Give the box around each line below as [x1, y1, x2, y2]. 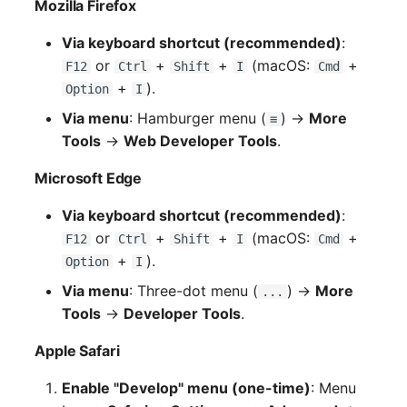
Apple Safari [35, 341, 120, 360]
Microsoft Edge [35, 168, 143, 187]
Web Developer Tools [124, 131, 278, 150]
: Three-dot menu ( [129, 281, 259, 300]
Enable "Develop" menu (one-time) [62, 378, 312, 397]
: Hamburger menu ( [129, 108, 267, 127]
